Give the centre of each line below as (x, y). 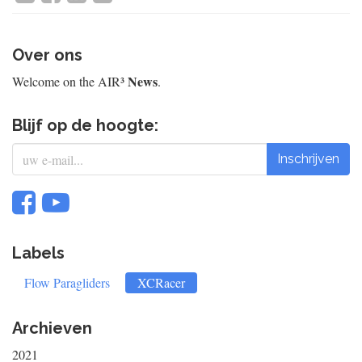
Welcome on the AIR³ (70, 81)
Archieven (52, 328)
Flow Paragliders (67, 282)
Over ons (47, 55)
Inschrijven (308, 159)
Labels (38, 253)
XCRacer (161, 282)
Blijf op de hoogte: (85, 125)
